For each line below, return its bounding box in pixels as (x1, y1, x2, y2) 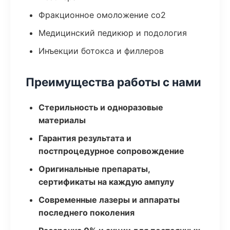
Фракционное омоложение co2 (39, 10, 166, 20)
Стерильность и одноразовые (39, 102, 163, 112)
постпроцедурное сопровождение (39, 146, 184, 156)
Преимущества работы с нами (26, 75, 201, 89)
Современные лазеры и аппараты (39, 195, 180, 205)
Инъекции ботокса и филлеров (39, 46, 164, 56)
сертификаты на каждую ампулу (39, 177, 174, 187)
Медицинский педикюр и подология (39, 28, 187, 38)
